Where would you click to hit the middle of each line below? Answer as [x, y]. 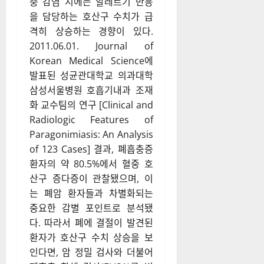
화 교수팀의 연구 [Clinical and [91, 105]
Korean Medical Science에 [91, 61]
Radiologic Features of [91, 120]
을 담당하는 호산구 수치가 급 [91, 16]
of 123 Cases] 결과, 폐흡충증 [91, 149]
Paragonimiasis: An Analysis [91, 134]
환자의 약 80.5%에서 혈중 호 [91, 164]
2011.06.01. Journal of [91, 46]
